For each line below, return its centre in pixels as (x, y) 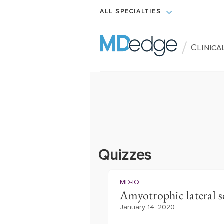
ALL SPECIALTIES (132, 12)
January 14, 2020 (147, 207)
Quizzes (125, 155)
